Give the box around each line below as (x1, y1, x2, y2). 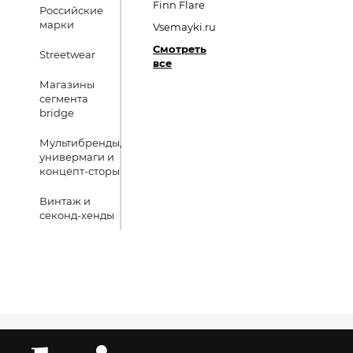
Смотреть (153, 43, 206, 55)
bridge (39, 106, 74, 119)
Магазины (39, 78, 95, 91)
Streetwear (39, 48, 95, 61)
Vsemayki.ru (153, 20, 216, 33)
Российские (39, 4, 103, 17)
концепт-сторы (39, 165, 120, 177)
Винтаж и (39, 195, 91, 207)
